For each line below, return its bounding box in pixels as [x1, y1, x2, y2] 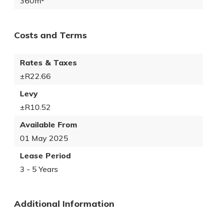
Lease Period [20, 151, 71, 160]
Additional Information [14, 198, 114, 209]
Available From [20, 120, 77, 129]
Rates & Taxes [20, 58, 77, 67]
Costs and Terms [14, 30, 87, 41]
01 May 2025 [20, 133, 68, 143]
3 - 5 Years [20, 164, 58, 174]
